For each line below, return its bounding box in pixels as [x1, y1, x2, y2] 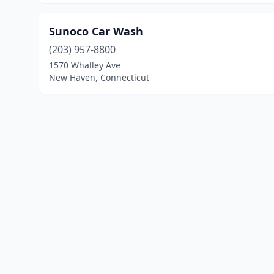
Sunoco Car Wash [49, 24, 143, 39]
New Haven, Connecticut [49, 72, 149, 83]
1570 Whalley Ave [49, 59, 120, 71]
